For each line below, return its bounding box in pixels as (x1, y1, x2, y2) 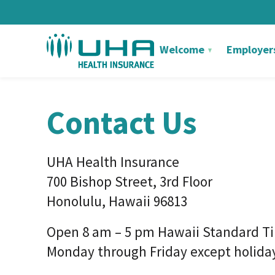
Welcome (160, 42, 207, 56)
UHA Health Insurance (47, 153, 179, 171)
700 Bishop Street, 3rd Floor (47, 172, 212, 190)
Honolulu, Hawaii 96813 (47, 192, 187, 210)
